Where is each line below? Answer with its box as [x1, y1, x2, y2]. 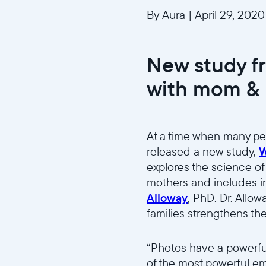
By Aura [147, 7, 188, 22]
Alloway [147, 190, 188, 205]
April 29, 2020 [192, 7, 265, 22]
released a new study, [147, 144, 259, 159]
